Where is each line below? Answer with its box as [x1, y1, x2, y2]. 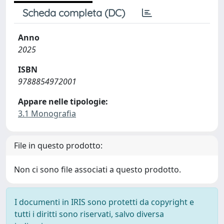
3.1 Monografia [18, 107, 76, 119]
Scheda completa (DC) [22, 6, 125, 19]
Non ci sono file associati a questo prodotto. [14, 163, 181, 175]
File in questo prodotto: [14, 139, 102, 151]
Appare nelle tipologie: [18, 95, 108, 107]
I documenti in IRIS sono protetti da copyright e [14, 196, 194, 207]
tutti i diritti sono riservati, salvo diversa [14, 208, 164, 219]
